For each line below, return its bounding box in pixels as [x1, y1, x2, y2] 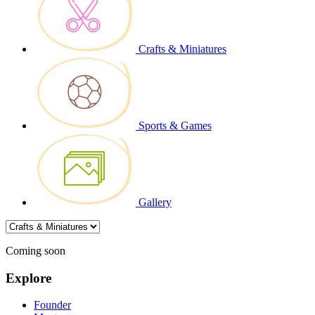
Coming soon [6, 244, 65, 257]
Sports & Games [139, 119, 212, 131]
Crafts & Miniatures [139, 42, 226, 55]
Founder [34, 299, 71, 311]
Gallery [139, 195, 172, 208]
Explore [6, 270, 51, 285]
